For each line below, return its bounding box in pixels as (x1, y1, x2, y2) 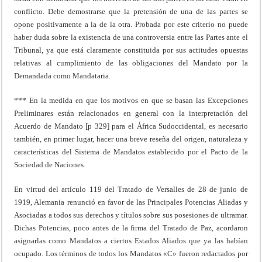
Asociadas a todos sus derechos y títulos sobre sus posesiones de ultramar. (14, 210, 248, 219)
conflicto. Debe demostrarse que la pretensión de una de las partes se (14, 6, 248, 16)
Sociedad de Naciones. (14, 160, 86, 169)
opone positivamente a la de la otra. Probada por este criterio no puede (14, 19, 248, 29)
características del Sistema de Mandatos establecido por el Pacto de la (14, 147, 248, 156)
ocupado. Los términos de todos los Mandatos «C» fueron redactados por (14, 249, 248, 258)
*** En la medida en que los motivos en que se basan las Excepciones (14, 95, 248, 105)
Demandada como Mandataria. (14, 71, 111, 80)
